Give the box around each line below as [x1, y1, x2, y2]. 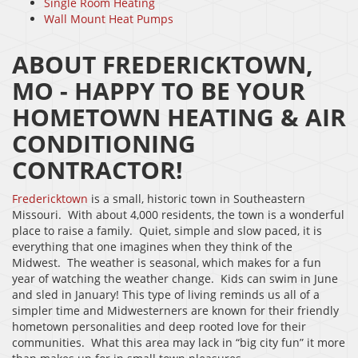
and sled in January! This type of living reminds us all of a [12, 287, 320, 303]
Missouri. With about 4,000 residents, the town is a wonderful [12, 207, 344, 223]
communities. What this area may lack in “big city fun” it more [12, 335, 345, 351]
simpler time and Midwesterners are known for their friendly [12, 303, 339, 319]
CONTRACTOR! [12, 153, 183, 187]
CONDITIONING [12, 127, 196, 161]
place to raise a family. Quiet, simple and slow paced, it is [12, 223, 322, 239]
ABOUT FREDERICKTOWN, [12, 48, 313, 82]
